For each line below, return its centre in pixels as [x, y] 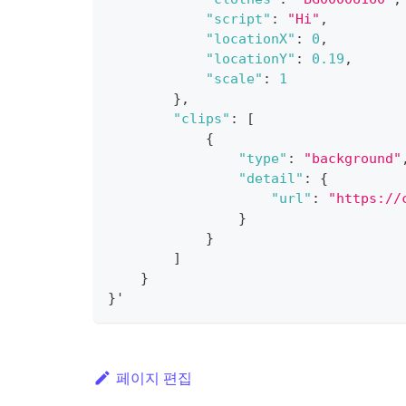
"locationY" [251, 59]
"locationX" [251, 39]
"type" [263, 159]
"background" [353, 159]
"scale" [234, 79]
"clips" [202, 119]
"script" [238, 19]
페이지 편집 [154, 378]
